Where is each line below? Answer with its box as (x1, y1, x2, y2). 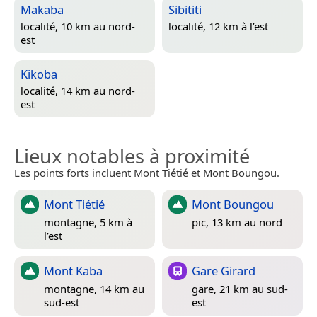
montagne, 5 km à (44, 215, 132, 230)
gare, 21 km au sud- (192, 282, 288, 296)
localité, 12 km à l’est (168, 18, 268, 33)
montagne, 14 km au (44, 282, 144, 296)
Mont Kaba (44, 262, 103, 279)
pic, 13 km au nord (192, 215, 282, 230)
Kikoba (21, 65, 57, 82)
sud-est (44, 295, 79, 310)
